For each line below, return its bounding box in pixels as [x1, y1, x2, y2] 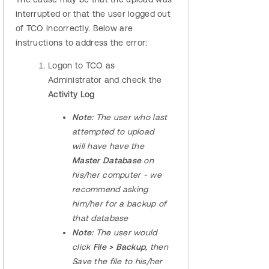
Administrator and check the [48, 75, 162, 85]
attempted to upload [72, 127, 154, 137]
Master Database [72, 156, 142, 166]
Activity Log [48, 89, 95, 100]
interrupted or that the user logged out [16, 9, 171, 19]
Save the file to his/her [72, 256, 163, 267]
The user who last [93, 112, 168, 122]
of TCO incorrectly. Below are [16, 23, 133, 34]
